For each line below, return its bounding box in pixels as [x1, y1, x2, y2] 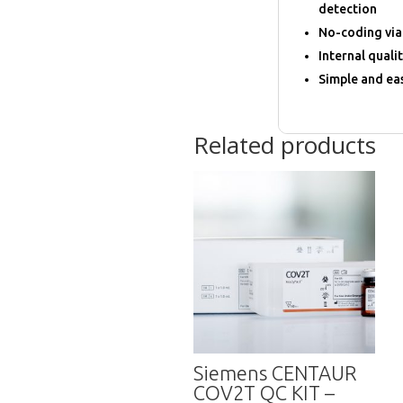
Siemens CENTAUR [193, 361, 357, 384]
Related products [193, 129, 377, 162]
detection [318, 2, 377, 17]
